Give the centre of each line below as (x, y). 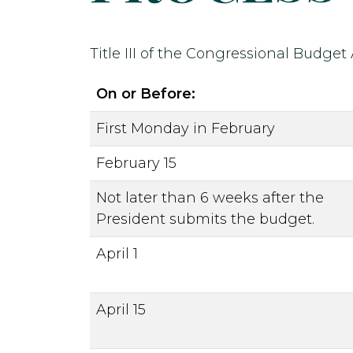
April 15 (121, 310)
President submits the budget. (205, 219)
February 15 (136, 163)
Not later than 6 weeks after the (210, 198)
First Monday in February (186, 128)
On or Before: (146, 94)
